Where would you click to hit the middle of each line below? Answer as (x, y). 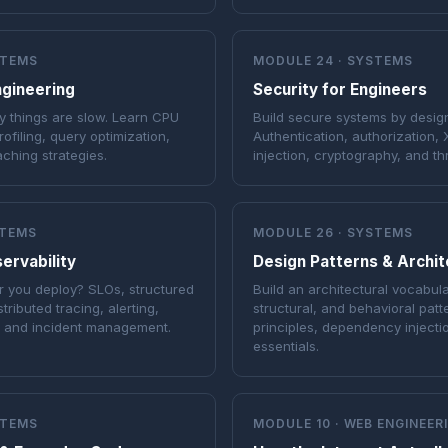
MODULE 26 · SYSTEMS (333, 233)
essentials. (286, 346)
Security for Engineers (340, 89)
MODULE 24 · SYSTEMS (333, 61)
